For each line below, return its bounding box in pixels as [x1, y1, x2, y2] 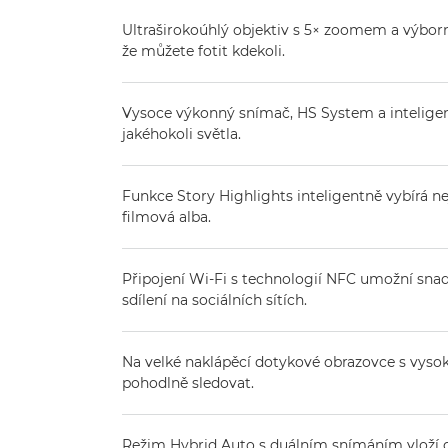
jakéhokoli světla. [122, 125, 241, 143]
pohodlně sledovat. [122, 374, 254, 392]
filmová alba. [122, 208, 211, 226]
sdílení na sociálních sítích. [122, 291, 307, 309]
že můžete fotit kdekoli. [122, 42, 285, 60]
